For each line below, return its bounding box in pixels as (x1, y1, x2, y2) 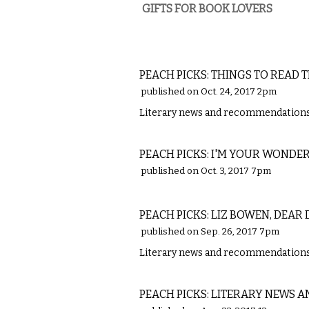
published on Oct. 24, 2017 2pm (141, 86, 277, 97)
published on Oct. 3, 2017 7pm (141, 166, 271, 177)
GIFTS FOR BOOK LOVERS (142, 2, 272, 15)
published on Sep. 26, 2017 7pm (141, 226, 279, 237)
